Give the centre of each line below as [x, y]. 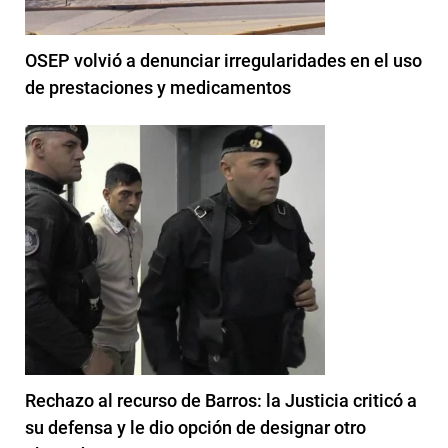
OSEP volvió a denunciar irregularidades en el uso [223, 60]
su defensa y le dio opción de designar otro [195, 427]
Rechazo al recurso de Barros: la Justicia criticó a [221, 400]
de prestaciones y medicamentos [158, 87]
